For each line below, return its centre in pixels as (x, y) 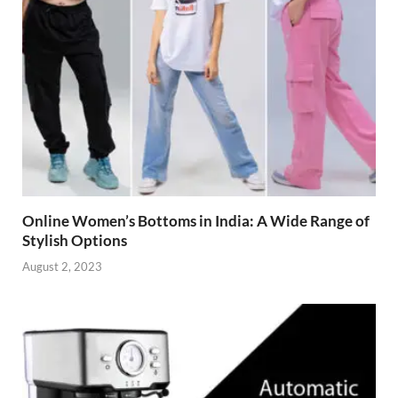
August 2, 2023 (62, 266)
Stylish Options (75, 241)
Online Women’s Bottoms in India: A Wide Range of (196, 221)
